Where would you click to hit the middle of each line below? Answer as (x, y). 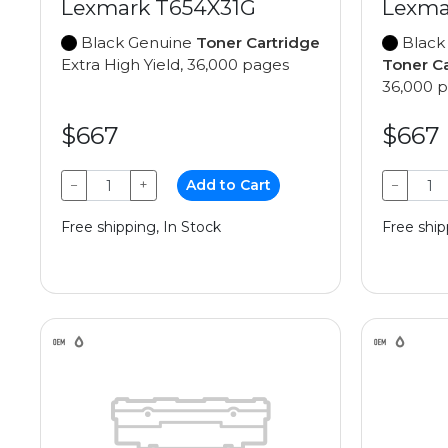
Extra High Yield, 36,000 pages (175, 65)
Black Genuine (136, 43)
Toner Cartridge (258, 43)
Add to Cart (229, 185)
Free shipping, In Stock (141, 227)
